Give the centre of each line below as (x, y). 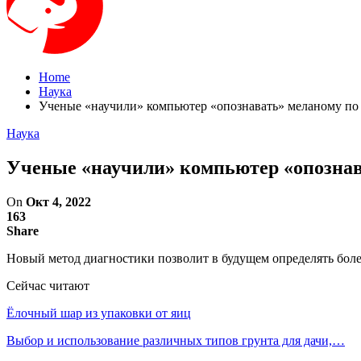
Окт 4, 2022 (58, 201)
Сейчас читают (48, 285)
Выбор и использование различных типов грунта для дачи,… (176, 340)
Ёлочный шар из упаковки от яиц (99, 313)
